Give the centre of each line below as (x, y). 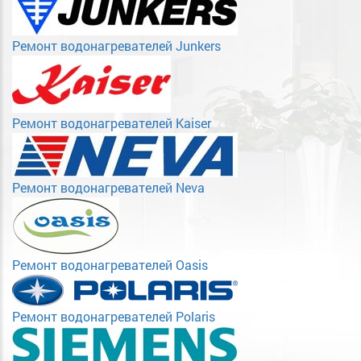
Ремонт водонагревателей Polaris (114, 317)
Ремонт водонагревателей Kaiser (112, 123)
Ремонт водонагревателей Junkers (116, 46)
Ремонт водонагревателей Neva (108, 188)
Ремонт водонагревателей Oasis (110, 265)
